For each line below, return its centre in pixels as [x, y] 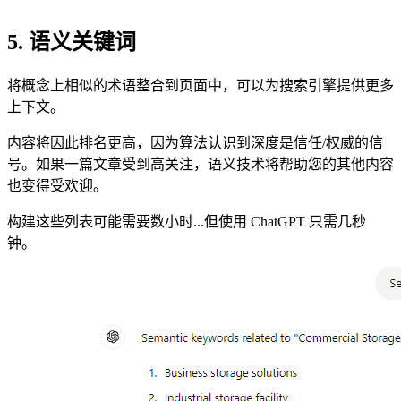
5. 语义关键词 [72, 42]
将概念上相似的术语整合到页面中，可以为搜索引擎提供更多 [200, 85]
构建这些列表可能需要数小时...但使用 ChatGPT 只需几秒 [187, 221]
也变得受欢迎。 [57, 185]
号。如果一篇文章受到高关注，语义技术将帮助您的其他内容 [200, 164]
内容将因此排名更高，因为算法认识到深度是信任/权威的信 [195, 142]
